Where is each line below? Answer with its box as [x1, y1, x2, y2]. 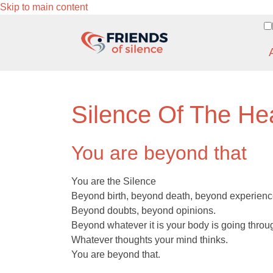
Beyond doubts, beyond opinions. [71, 205, 216, 216]
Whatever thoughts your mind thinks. [71, 235, 228, 245]
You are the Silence [71, 176, 156, 186]
